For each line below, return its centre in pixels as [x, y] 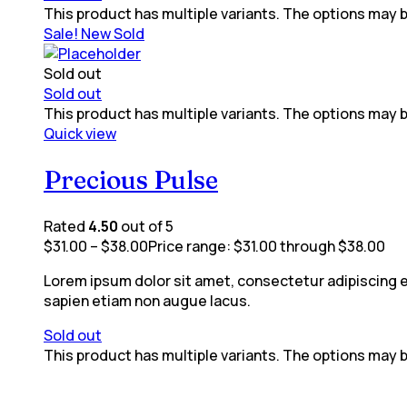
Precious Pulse [131, 179]
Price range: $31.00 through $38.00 [267, 247]
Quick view [80, 133]
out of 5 [146, 227]
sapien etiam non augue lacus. [147, 301]
